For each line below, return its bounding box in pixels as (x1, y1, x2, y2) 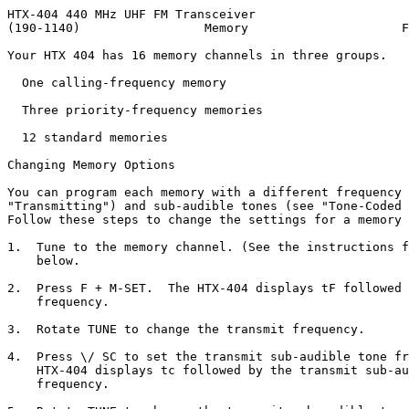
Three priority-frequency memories (7, 103, 263, 117)
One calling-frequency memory (7, 76, 226, 89)
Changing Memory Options (7, 158, 175, 172)
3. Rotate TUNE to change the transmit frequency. (7, 322, 365, 336)
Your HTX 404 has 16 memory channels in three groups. (7, 48, 387, 62)
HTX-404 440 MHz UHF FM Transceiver (7, 7, 256, 21)
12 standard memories (7, 131, 168, 144)
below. (7, 254, 80, 267)
